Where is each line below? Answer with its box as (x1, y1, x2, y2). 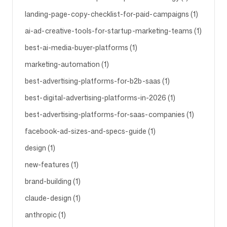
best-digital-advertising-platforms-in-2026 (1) (25, 93, 175, 102)
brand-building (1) (25, 176, 81, 186)
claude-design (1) (25, 193, 81, 203)
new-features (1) (25, 160, 79, 169)
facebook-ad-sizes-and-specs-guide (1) (25, 126, 156, 136)
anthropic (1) (25, 210, 66, 219)
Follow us (12, 23, 51, 34)
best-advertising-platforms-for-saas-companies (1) (25, 109, 194, 119)
